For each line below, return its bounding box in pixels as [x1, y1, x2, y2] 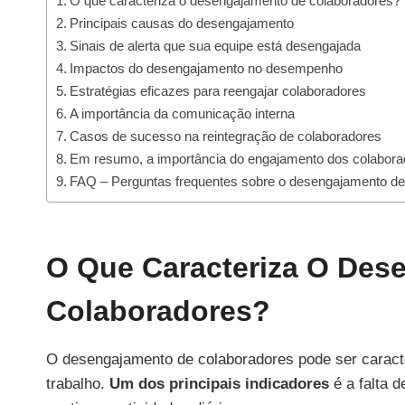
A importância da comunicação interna [70, 105, 296, 121]
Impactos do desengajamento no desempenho [70, 60, 344, 76]
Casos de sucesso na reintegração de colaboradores [70, 127, 382, 144]
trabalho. [46, 374, 109, 392]
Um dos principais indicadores [109, 374, 329, 392]
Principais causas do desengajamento [70, 14, 295, 31]
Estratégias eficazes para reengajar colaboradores [70, 82, 367, 99]
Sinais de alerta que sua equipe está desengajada [70, 37, 362, 53]
